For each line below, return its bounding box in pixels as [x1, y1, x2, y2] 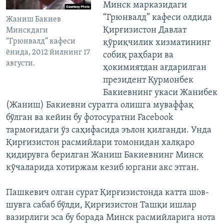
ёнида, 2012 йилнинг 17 [6, 48, 90, 57]
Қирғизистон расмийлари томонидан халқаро [6, 138, 194, 148]
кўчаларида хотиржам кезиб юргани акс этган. [6, 163, 199, 173]
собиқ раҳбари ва [102, 50, 173, 60]
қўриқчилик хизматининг [102, 38, 211, 48]
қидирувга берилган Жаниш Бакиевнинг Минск [6, 150, 203, 160]
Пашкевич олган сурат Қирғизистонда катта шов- [6, 188, 209, 198]
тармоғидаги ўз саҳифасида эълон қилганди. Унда [6, 125, 211, 135]
